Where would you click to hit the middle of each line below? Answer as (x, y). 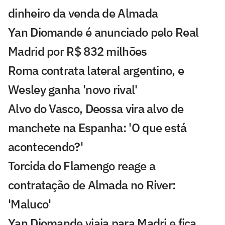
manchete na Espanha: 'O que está (97, 128)
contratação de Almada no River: (92, 185)
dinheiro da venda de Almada (83, 13)
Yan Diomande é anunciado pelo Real (103, 32)
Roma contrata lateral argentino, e (96, 71)
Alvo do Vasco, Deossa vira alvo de (96, 109)
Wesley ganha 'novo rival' (73, 90)
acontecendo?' (45, 147)
